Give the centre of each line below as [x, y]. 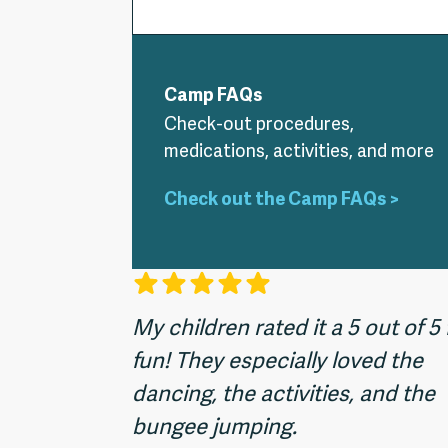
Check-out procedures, [259, 125]
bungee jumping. [214, 428]
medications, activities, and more [299, 152]
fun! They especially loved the [277, 362]
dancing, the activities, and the [283, 395]
